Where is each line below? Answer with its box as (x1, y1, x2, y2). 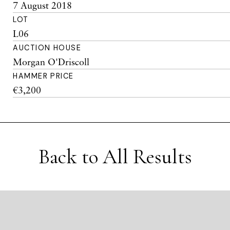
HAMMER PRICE (13, 71, 74, 81)
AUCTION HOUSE (13, 43, 82, 52)
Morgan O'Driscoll (13, 56, 90, 67)
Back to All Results (38, 144, 192, 169)
